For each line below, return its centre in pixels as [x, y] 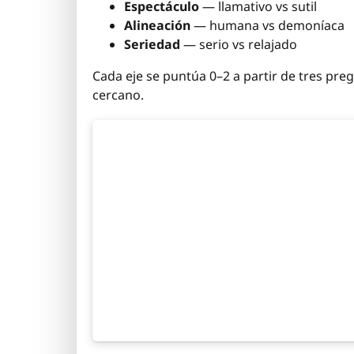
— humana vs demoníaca [267, 26]
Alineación [157, 26]
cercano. [118, 95]
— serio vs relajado [239, 45]
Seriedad [152, 45]
